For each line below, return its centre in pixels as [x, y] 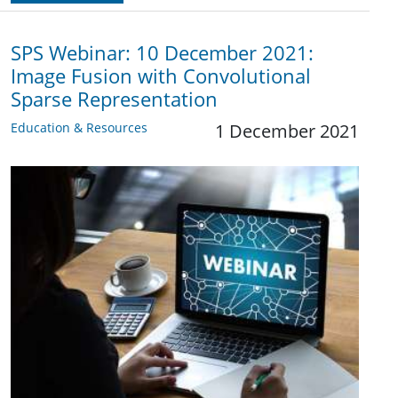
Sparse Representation [114, 99]
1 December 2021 [287, 131]
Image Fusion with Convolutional [161, 76]
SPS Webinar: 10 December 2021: [162, 53]
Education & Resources [79, 128]
